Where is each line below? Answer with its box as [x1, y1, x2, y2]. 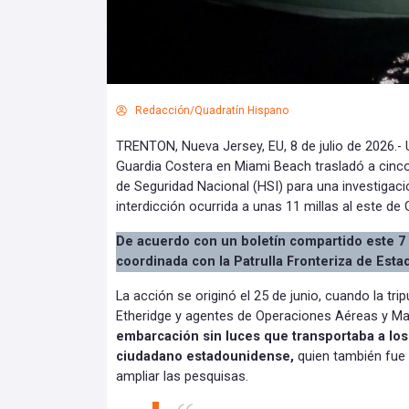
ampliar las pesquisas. [116, 368, 248, 384]
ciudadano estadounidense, [116, 348, 298, 364]
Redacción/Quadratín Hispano [135, 103, 288, 117]
